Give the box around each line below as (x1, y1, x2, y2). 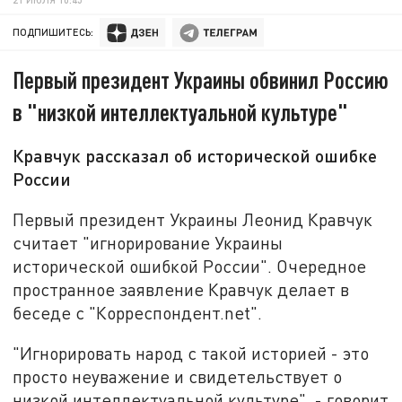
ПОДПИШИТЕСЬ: (13, 26, 94, 39)
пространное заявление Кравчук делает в (13, 278, 350, 300)
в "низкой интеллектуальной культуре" (13, 98, 349, 127)
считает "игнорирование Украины (13, 232, 284, 253)
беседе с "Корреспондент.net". (13, 301, 263, 323)
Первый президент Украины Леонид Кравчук (13, 208, 373, 230)
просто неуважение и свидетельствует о (13, 366, 343, 388)
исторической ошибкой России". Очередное (13, 255, 367, 276)
